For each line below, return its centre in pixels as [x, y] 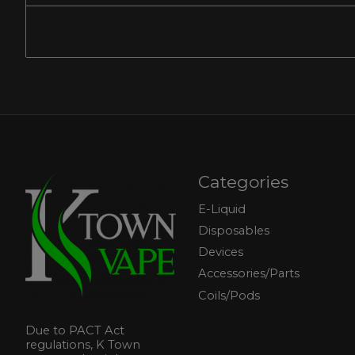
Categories [243, 181]
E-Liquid [221, 209]
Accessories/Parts [248, 274]
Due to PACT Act [75, 330]
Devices [220, 252]
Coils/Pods [229, 295]
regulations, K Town [83, 344]
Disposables [233, 231]
